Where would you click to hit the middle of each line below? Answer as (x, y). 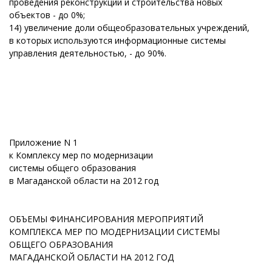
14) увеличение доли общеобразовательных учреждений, (129, 28)
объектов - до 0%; (47, 15)
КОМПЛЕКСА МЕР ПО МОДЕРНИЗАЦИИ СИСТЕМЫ (114, 232)
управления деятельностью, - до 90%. (88, 53)
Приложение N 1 (43, 142)
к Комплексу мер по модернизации (81, 155)
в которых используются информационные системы (117, 40)
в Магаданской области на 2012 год (84, 181)
